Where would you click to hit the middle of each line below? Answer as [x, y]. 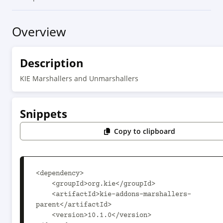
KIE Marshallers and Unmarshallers [79, 78]
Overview [39, 31]
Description [52, 63]
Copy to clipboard [145, 131]
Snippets [44, 113]
